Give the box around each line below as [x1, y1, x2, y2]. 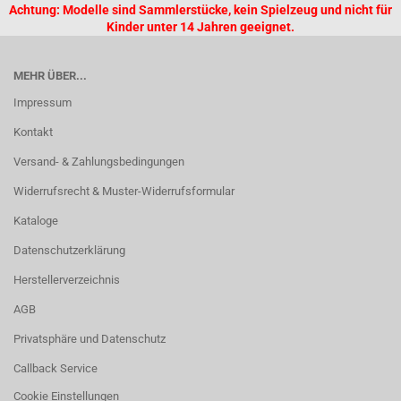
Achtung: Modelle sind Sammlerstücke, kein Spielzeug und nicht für [9, 3, 392, 17]
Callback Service [13, 362, 98, 375]
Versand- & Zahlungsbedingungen [13, 155, 184, 168]
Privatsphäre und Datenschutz [13, 332, 166, 346]
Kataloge [13, 214, 58, 227]
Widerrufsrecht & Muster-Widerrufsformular [13, 184, 235, 198]
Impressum [13, 96, 72, 109]
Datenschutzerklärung [13, 243, 125, 257]
